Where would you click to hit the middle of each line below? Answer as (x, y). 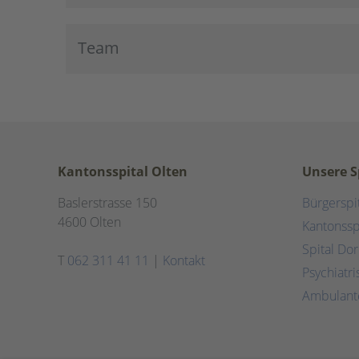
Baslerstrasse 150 (107, 202)
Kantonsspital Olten (123, 171)
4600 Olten (89, 222)
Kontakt (184, 260)
